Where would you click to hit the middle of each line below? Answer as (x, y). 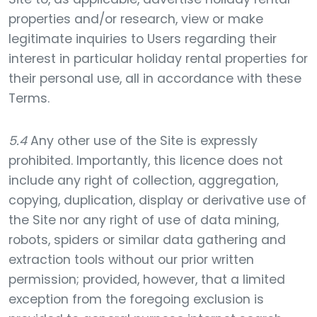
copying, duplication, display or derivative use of (157, 200)
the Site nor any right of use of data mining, (144, 220)
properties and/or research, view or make (136, 19)
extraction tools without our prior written (131, 260)
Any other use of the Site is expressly (142, 141)
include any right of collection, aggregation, (143, 180)
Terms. (29, 98)
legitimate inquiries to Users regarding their (143, 39)
